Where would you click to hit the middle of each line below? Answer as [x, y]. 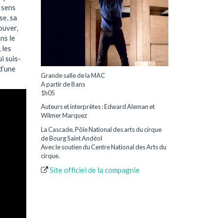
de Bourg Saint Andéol [71, 138]
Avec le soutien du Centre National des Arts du [103, 147]
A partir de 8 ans [63, 84]
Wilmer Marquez [64, 116]
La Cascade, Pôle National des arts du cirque [101, 129]
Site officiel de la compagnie [94, 170]
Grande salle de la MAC [73, 75]
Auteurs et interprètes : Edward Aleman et [98, 107]
